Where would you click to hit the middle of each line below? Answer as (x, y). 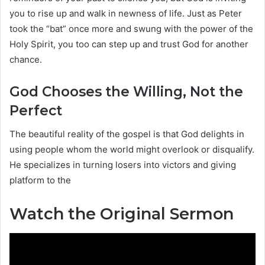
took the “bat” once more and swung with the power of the (131, 28)
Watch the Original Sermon (122, 214)
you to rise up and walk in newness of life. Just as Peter (126, 13)
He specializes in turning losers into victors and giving (123, 165)
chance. (26, 59)
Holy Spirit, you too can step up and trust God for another (129, 44)
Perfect (36, 110)
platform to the (40, 180)
